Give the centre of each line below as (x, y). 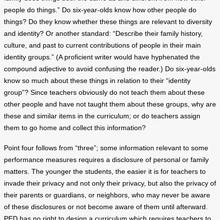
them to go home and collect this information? (75, 128)
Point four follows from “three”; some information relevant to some (106, 148)
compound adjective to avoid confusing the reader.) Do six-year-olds (110, 69)
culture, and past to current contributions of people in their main (102, 46)
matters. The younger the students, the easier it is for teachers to (105, 171)
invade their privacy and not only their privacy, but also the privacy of (110, 183)
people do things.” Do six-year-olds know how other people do (100, 10)
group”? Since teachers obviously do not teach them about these (104, 93)
